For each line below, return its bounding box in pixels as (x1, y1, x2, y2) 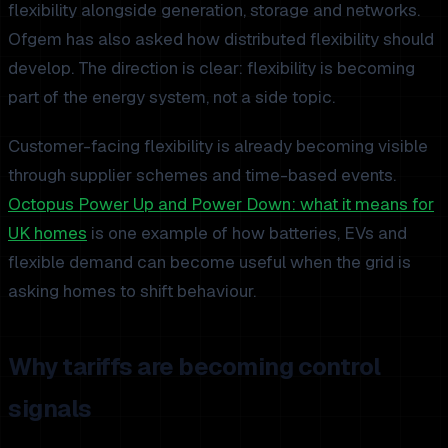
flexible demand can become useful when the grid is (8, 250, 411, 273)
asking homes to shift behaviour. (8, 279, 256, 302)
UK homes (8, 221, 87, 244)
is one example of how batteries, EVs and (87, 221, 407, 244)
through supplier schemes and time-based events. (8, 163, 396, 186)
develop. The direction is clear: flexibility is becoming (8, 56, 415, 79)
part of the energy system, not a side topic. (8, 85, 335, 108)
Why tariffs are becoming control (8, 350, 381, 382)
